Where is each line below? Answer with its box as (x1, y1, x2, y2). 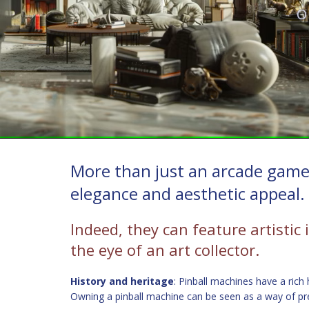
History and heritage (70, 275, 174, 288)
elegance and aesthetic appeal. (70, 182, 305, 205)
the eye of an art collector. (70, 239, 259, 260)
